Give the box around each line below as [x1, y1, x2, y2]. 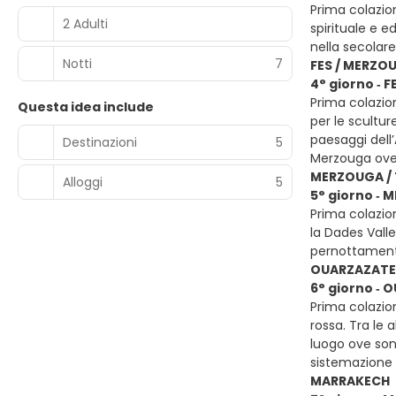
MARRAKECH [310, 372, 390, 390]
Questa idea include [18, 98, 154, 116]
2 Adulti [63, 14, 108, 33]
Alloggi [63, 172, 103, 191]
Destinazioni [63, 133, 137, 151]
